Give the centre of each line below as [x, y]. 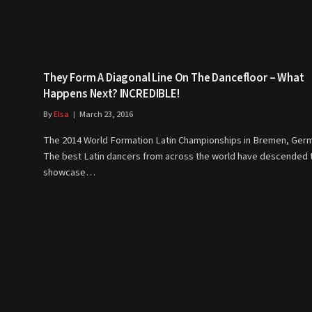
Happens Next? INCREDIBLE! [111, 94]
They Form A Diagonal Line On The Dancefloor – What [174, 78]
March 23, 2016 [106, 115]
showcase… [69, 173]
